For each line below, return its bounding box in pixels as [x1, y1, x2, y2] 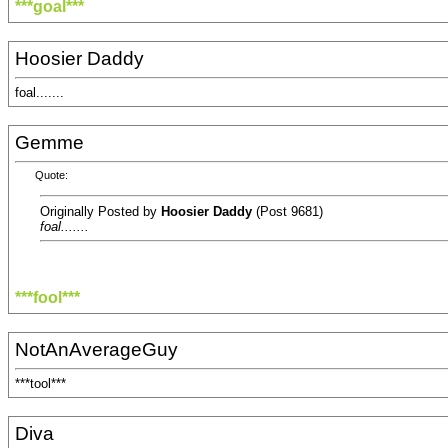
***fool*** [15, 289, 80, 307]
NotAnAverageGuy [15, 339, 178, 360]
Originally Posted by [40, 203, 161, 219]
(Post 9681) [252, 203, 323, 219]
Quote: [35, 169, 68, 182]
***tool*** [15, 376, 66, 392]
